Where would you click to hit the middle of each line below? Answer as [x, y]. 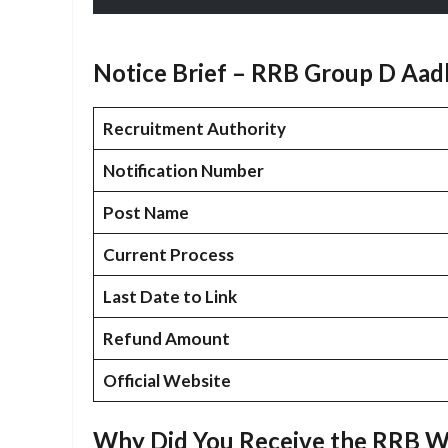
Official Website [166, 380]
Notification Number [183, 170]
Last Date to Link [169, 296]
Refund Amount [166, 338]
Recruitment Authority [194, 128]
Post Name [145, 212]
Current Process [168, 254]
